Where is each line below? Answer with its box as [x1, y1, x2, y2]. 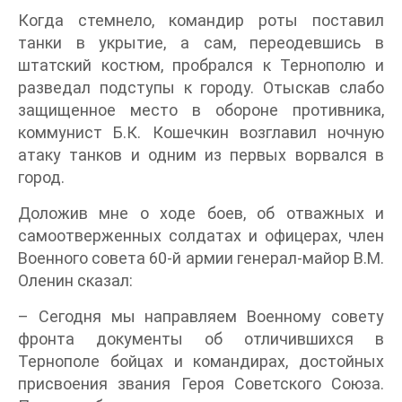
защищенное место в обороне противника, [18, 100, 384, 119]
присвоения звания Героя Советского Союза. [18, 374, 384, 393]
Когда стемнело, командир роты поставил [18, 11, 384, 30]
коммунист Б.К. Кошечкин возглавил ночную [18, 123, 384, 142]
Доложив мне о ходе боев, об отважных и [18, 204, 384, 223]
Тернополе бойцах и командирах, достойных [18, 352, 384, 371]
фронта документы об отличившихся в [18, 329, 384, 348]
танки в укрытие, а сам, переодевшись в [18, 33, 384, 52]
